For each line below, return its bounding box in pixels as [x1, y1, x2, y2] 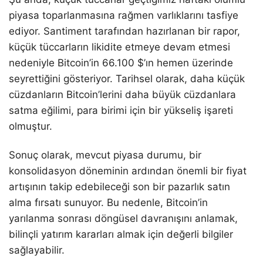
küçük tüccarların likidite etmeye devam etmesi [9, 41, 230, 53]
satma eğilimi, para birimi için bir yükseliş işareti [9, 104, 233, 116]
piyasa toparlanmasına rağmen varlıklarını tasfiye [9, 9, 238, 21]
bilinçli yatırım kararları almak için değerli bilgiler [9, 228, 233, 240]
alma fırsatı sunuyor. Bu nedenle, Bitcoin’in [9, 196, 208, 208]
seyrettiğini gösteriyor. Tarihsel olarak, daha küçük [9, 72, 245, 85]
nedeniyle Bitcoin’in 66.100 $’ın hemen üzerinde [9, 56, 233, 69]
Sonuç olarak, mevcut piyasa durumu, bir [9, 149, 201, 161]
